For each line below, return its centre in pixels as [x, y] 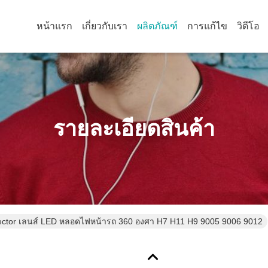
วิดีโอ [248, 26]
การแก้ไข [207, 26]
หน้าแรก [54, 26]
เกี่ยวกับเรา [105, 26]
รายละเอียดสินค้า [134, 128]
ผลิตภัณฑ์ [157, 26]
